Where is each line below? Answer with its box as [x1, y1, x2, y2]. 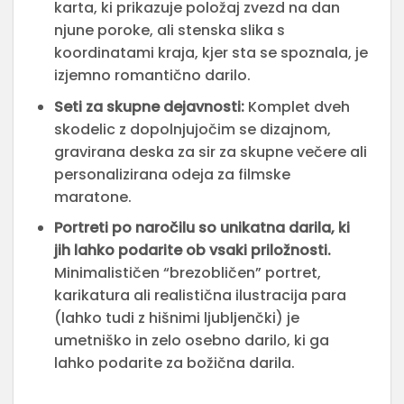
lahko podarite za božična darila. [53, 353, 295, 374]
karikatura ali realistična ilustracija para [53, 285, 346, 307]
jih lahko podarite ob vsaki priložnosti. [53, 240, 331, 262]
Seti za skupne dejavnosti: [53, 96, 244, 117]
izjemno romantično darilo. [53, 65, 251, 87]
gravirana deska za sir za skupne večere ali [53, 141, 367, 162]
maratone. [53, 186, 132, 207]
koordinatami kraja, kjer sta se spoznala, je [53, 42, 368, 64]
